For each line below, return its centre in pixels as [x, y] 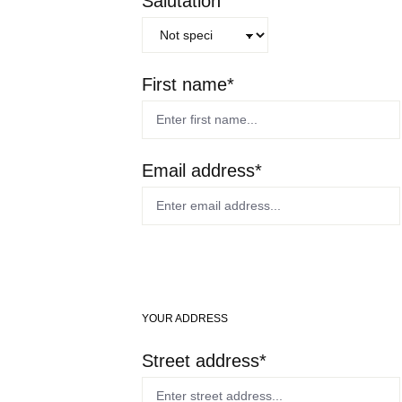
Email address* [202, 170]
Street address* [204, 361]
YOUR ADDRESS [185, 319]
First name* [188, 84]
